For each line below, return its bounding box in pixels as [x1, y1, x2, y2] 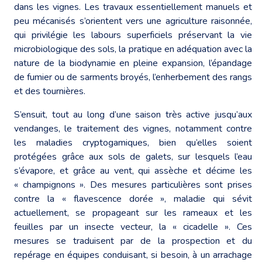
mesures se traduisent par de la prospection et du [14, 234, 252, 247]
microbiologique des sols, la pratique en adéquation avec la [14, 42, 252, 56]
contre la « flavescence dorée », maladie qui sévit [14, 192, 252, 205]
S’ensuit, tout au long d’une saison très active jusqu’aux [14, 108, 252, 121]
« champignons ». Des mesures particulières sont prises [14, 178, 252, 191]
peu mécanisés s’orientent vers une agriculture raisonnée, [14, 14, 252, 27]
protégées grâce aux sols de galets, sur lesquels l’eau [14, 150, 252, 163]
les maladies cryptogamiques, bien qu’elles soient [14, 136, 252, 149]
